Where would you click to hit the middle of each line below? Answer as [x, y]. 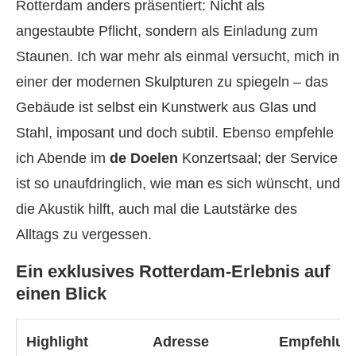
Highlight [57, 342]
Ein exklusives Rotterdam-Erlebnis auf [173, 271]
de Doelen [144, 158]
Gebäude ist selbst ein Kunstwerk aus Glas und [166, 107]
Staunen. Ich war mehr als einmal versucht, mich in [178, 56]
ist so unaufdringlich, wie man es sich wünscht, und [178, 184]
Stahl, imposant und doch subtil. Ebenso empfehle [175, 133]
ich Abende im [63, 158]
